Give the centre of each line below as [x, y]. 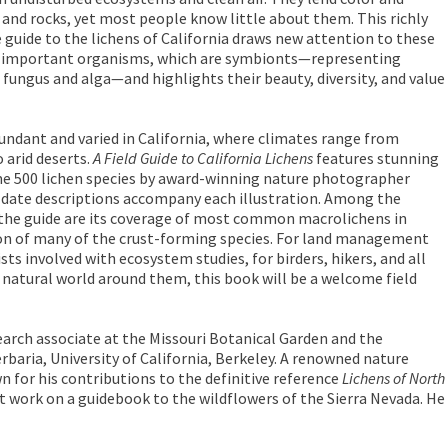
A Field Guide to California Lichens [203, 157]
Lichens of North [394, 377]
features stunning [376, 157]
